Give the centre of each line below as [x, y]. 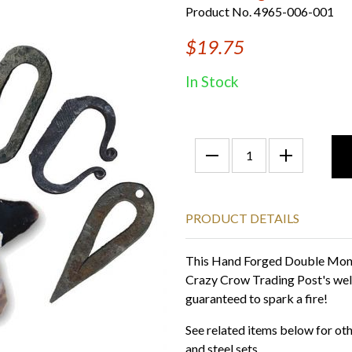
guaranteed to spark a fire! [257, 298]
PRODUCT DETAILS [242, 218]
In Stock [212, 81]
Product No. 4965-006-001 [260, 11]
